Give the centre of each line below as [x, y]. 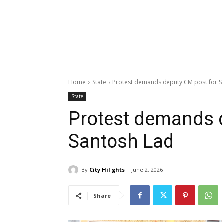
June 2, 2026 [147, 170]
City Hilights [107, 169]
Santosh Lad [121, 141]
